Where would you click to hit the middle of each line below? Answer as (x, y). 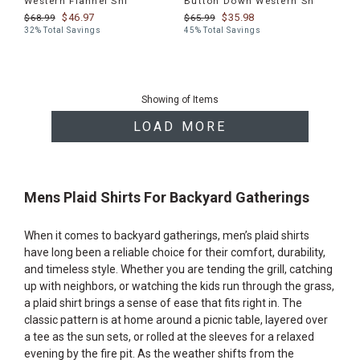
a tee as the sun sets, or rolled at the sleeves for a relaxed (169, 337)
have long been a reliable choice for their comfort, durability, (175, 252)
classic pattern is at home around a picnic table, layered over (176, 320)
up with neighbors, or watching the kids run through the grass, (179, 286)
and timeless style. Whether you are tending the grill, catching (178, 269)
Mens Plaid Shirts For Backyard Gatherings (167, 197)
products (43, 104)
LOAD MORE (180, 127)
